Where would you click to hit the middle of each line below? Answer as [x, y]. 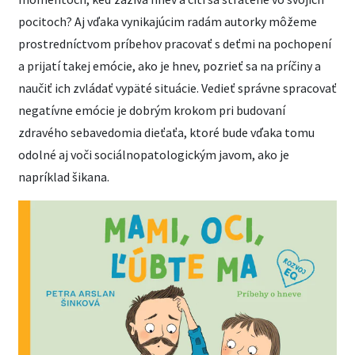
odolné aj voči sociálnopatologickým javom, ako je [154, 154]
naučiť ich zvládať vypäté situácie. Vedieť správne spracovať [177, 88]
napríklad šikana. [64, 176]
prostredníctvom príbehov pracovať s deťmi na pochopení [175, 43]
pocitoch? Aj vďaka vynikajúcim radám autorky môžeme [168, 21]
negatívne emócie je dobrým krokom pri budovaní [152, 110]
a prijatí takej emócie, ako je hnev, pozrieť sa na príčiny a [170, 65]
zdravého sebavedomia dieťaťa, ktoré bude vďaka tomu [166, 132]
